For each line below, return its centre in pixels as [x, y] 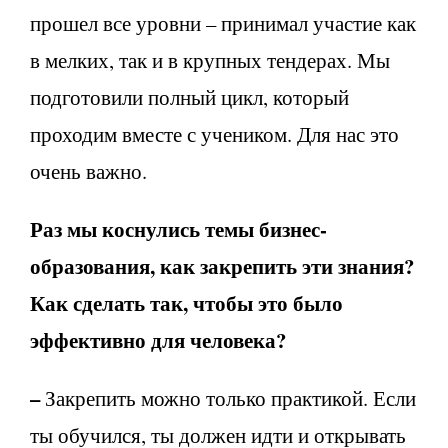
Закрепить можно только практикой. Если [228, 397]
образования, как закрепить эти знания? [222, 265]
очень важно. [88, 170]
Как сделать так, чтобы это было [186, 302]
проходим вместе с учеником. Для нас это [214, 133]
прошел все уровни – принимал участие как [223, 22]
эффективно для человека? [158, 339]
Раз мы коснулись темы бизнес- [178, 228]
